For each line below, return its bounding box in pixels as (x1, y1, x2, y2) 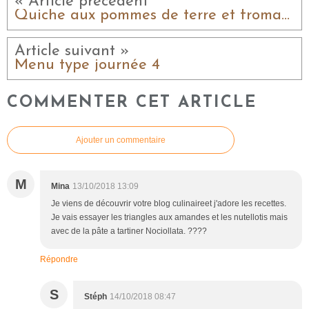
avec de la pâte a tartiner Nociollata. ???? (51, 226, 207, 236)
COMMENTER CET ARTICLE (7, 94, 257, 112)
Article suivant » (14, 43, 130, 59)
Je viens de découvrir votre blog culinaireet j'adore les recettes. (51, 198, 286, 208)
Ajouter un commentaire (76, 134, 166, 145)
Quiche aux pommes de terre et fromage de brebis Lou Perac (281, 7, 290, 23)
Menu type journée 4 (14, 57, 160, 73)
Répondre (40, 254, 78, 264)
